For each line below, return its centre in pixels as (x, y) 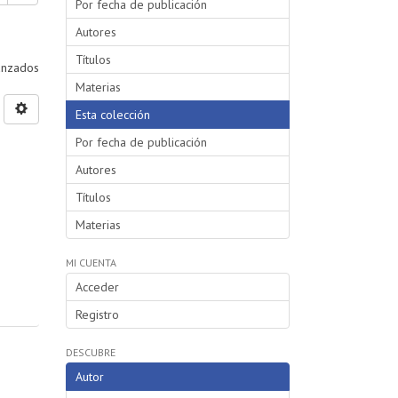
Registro (97, 314)
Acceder (97, 287)
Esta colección (112, 114)
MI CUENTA (91, 262)
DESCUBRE (90, 352)
